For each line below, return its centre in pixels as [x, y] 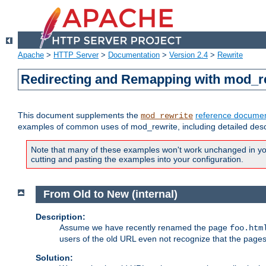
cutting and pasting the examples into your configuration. [137, 159]
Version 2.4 [189, 55]
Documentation [134, 55]
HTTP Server [76, 55]
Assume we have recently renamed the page [145, 227]
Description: [61, 216]
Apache [31, 55]
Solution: [54, 257]
